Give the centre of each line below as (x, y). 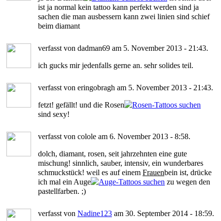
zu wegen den (187, 182)
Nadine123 (95, 213)
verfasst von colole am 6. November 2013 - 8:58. (114, 136)
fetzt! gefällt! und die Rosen (81, 105)
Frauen (153, 172)
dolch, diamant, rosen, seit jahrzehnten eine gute (112, 153)
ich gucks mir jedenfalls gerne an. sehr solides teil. (116, 65)
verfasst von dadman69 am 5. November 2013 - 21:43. (123, 48)
